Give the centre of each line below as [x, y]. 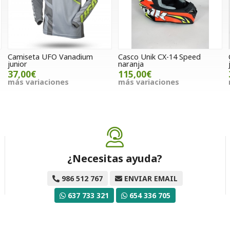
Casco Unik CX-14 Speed [159, 57]
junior [17, 64]
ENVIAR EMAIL [151, 179]
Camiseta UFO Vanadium [50, 57]
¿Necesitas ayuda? [115, 159]
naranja [131, 64]
